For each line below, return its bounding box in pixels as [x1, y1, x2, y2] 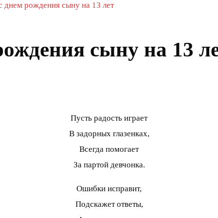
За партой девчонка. [73, 160, 145, 169]
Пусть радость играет [71, 113, 147, 123]
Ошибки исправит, [76, 183, 142, 193]
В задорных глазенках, [69, 128, 149, 138]
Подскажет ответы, [75, 199, 143, 209]
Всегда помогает [79, 144, 139, 154]
